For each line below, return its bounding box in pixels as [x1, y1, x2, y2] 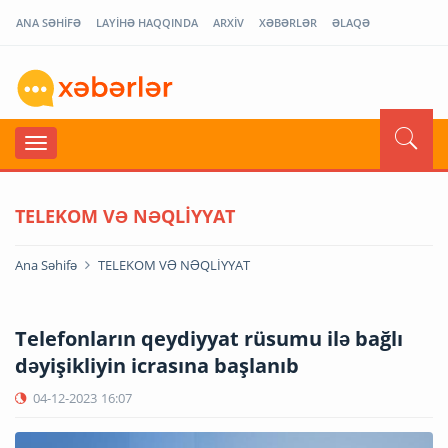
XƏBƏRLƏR [259, 15, 317, 30]
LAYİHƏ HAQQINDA [96, 15, 198, 30]
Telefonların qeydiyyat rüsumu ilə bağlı [15, 324, 403, 352]
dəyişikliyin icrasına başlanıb [15, 351, 299, 379]
